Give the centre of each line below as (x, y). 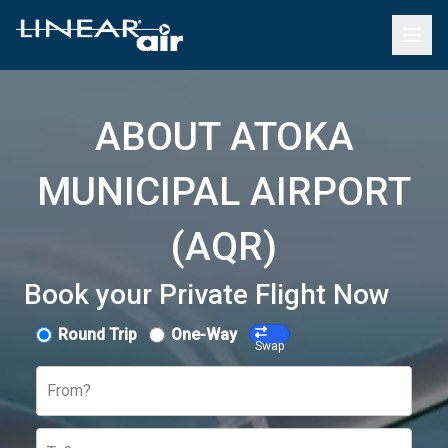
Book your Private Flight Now (207, 294)
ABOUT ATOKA (224, 137)
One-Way (204, 334)
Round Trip (97, 334)
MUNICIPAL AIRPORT (224, 192)
